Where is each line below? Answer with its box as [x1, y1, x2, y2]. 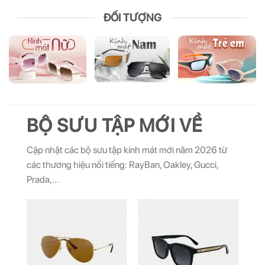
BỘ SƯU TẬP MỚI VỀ [27, 114, 202, 137]
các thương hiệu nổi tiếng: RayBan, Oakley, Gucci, [27, 159, 218, 171]
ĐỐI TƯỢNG [104, 11, 161, 24]
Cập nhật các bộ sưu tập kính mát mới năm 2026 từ [27, 144, 227, 156]
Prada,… [27, 174, 59, 186]
